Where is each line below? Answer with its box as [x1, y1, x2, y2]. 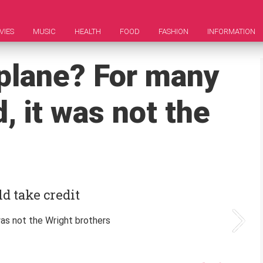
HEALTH [75, 27, 101, 36]
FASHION [159, 27, 188, 36]
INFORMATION [207, 27, 255, 36]
